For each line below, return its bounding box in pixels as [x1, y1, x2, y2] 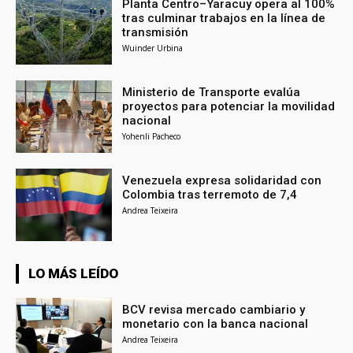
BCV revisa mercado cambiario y [122, 302, 306, 317]
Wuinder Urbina [122, 43, 184, 54]
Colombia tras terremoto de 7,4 [122, 187, 298, 202]
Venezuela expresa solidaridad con [122, 173, 322, 188]
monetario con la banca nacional [122, 316, 309, 331]
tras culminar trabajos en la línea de [122, 11, 326, 26]
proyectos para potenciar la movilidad [122, 99, 336, 114]
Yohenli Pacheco [122, 131, 181, 143]
